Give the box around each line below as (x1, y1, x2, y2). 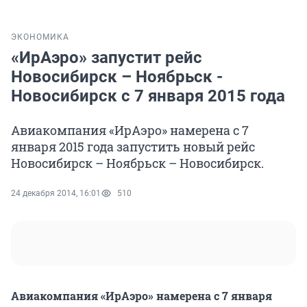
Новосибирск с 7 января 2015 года (11, 86, 285, 106)
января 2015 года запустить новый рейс (11, 138, 255, 156)
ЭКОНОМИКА (11, 32, 69, 42)
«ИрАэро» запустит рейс (11, 48, 202, 68)
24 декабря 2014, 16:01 (11, 188, 101, 199)
